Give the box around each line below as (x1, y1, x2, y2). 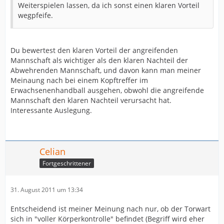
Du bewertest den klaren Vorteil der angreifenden (10, 45, 178, 55)
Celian (39, 145, 65, 157)
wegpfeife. (18, 10, 53, 20)
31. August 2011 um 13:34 (10, 185, 83, 194)
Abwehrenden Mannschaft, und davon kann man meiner (10, 65, 201, 75)
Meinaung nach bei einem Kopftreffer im (10, 75, 148, 85)
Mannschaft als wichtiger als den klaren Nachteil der (10, 55, 188, 65)
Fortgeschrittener (42, 158, 91, 167)
